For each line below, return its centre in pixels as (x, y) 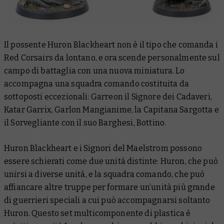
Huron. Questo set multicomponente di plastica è (97, 213)
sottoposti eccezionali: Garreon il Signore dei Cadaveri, (108, 97)
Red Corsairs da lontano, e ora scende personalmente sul (112, 58)
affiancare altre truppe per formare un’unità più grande (109, 187)
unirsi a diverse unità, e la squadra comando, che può (104, 174)
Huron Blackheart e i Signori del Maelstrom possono (103, 148)
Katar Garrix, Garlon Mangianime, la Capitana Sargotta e (111, 110)
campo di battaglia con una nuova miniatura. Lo (94, 71)
